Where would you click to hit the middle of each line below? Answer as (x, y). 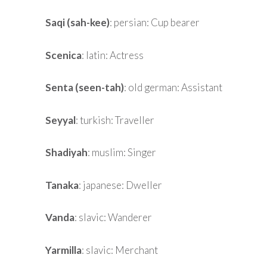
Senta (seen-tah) (85, 88)
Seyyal (60, 120)
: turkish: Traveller (115, 120)
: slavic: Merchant (120, 250)
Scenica (63, 55)
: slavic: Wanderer (113, 218)
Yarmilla (63, 250)
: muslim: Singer (122, 153)
